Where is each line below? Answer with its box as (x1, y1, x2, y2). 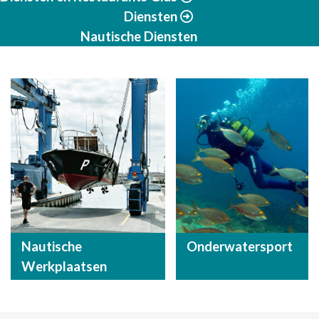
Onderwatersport (186, 238, 293, 254)
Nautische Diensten (80, 28, 197, 44)
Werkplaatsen (21, 258, 107, 274)
